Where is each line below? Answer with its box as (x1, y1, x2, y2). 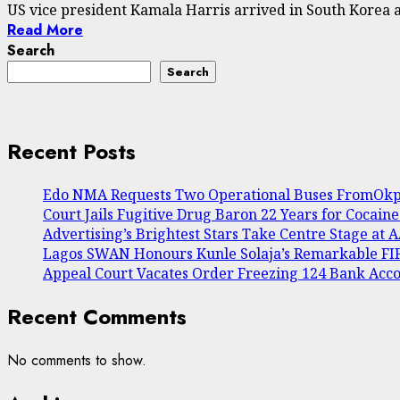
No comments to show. (7, 349, 146, 371)
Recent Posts (7, 136, 136, 168)
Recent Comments (7, 300, 187, 332)
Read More (7, 20, 83, 41)
